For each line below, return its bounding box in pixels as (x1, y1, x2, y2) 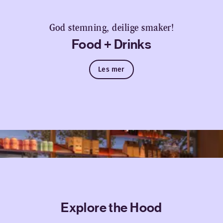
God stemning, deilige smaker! (49, 21, 174, 34)
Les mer (98, 65, 125, 74)
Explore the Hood (61, 200, 162, 216)
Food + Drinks (71, 36, 152, 52)
